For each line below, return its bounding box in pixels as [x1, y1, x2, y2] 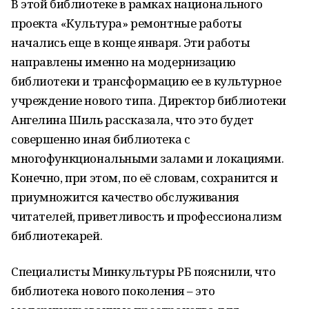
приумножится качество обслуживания [11, 189, 239, 205]
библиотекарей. [11, 228, 103, 243]
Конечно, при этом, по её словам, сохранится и [11, 170, 278, 186]
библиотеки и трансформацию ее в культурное [11, 73, 281, 89]
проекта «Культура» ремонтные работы [11, 15, 242, 31]
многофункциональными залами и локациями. [11, 150, 284, 166]
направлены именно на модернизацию [11, 54, 236, 70]
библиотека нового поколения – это [11, 283, 215, 299]
